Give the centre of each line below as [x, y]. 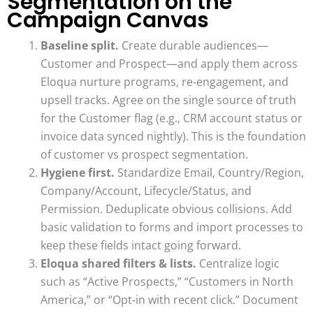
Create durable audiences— [194, 46]
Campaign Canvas [108, 21]
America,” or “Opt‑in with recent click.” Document [169, 300]
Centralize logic [238, 264]
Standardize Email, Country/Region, [209, 173]
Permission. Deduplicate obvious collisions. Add [166, 209]
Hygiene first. [78, 173]
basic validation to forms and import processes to [172, 227]
